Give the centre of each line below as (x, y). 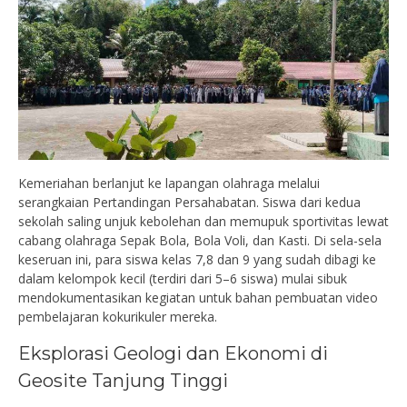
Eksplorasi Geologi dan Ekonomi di (173, 353)
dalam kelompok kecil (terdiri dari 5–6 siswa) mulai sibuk (183, 278)
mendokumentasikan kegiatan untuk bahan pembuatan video (198, 297)
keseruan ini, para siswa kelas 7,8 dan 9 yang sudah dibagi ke (197, 259)
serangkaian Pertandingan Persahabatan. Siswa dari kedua (189, 202)
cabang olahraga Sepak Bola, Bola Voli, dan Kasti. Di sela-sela (200, 240)
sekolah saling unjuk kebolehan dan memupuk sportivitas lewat (203, 221)
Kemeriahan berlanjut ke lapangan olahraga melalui (169, 183)
